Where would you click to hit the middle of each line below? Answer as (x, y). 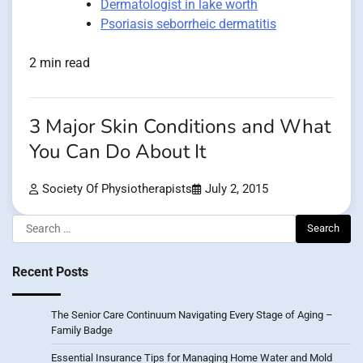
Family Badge (82, 330)
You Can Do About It (117, 152)
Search (31, 223)
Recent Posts (50, 271)
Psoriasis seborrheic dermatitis (188, 23)
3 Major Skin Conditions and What (180, 126)
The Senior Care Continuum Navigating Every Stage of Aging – (192, 314)
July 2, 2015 (237, 189)
